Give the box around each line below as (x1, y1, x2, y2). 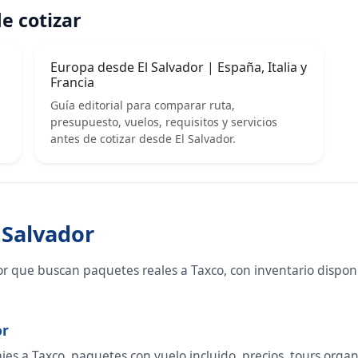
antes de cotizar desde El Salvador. (50, 131, 237, 147)
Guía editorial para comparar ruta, (50, 97, 236, 113)
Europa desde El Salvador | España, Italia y (50, 58, 308, 77)
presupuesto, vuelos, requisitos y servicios (50, 114, 278, 130)
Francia (50, 74, 95, 92)
